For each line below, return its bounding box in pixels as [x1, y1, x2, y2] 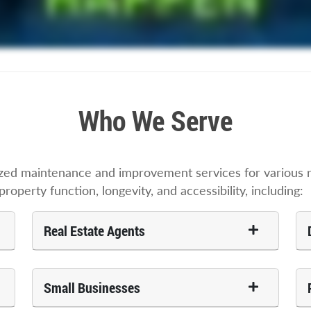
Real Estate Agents [44, 221, 145, 240]
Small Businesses [44, 278, 140, 297]
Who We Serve [78, 102, 233, 140]
